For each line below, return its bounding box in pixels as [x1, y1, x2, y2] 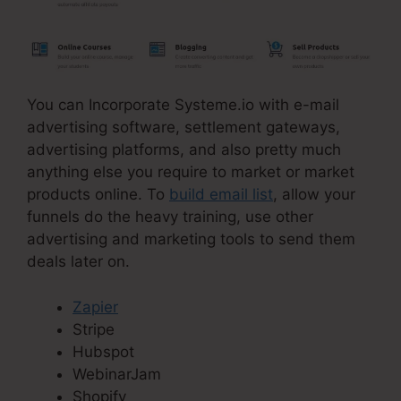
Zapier [73, 297, 118, 316]
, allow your [273, 185, 355, 204]
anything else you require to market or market [27, 163, 354, 182]
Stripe [73, 320, 115, 338]
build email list [169, 185, 273, 204]
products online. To [27, 185, 169, 204]
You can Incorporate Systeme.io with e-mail [27, 96, 339, 115]
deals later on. [27, 252, 130, 271]
